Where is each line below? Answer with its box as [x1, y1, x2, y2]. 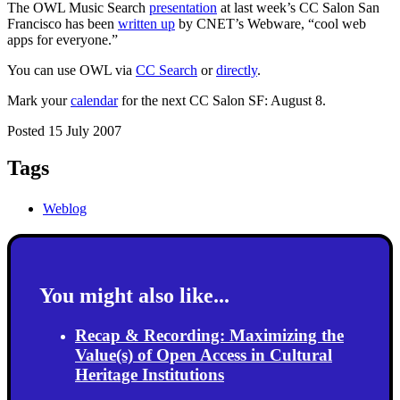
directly [216, 62, 257, 78]
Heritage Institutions [75, 365, 224, 385]
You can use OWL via [7, 62, 136, 78]
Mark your [7, 92, 71, 108]
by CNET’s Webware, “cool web [175, 15, 366, 31]
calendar [71, 92, 118, 108]
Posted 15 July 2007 [7, 122, 121, 138]
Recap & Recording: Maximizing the [75, 326, 344, 346]
